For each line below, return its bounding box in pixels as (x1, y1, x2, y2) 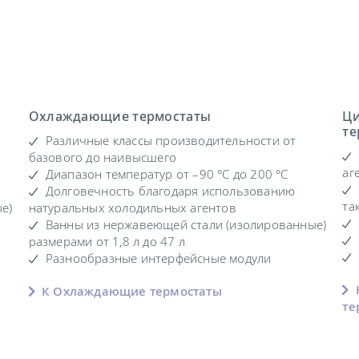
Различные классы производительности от (45, 132, 296, 149)
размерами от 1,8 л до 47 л (28, 233, 185, 250)
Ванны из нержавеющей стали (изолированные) (45, 216, 327, 233)
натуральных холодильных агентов (28, 200, 236, 216)
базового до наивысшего (28, 149, 177, 166)
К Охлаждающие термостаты (38, 283, 222, 300)
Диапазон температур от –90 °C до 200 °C (45, 166, 288, 183)
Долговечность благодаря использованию (45, 183, 296, 200)
